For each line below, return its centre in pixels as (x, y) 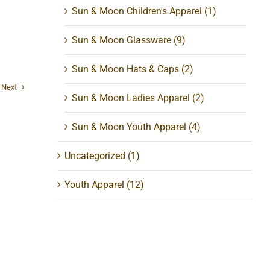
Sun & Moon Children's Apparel (137, 11)
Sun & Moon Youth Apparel (129, 127)
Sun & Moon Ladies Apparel (131, 98)
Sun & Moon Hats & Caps (126, 69)
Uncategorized (95, 156)
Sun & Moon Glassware (122, 40)
